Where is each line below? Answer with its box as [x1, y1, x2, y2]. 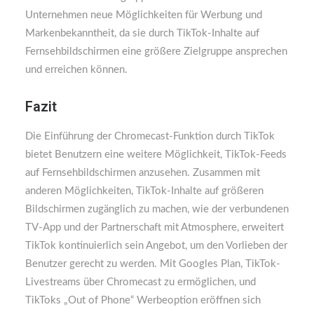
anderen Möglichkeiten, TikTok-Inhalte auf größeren [25, 186, 264, 196]
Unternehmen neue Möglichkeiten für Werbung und [25, 10, 262, 20]
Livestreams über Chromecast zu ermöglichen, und [25, 277, 256, 287]
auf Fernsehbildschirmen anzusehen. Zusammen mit [25, 168, 260, 178]
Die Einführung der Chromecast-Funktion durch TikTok [25, 131, 275, 142]
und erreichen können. [25, 64, 128, 75]
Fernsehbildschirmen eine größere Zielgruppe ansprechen [25, 46, 287, 57]
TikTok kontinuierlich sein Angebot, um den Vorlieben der [25, 240, 287, 251]
